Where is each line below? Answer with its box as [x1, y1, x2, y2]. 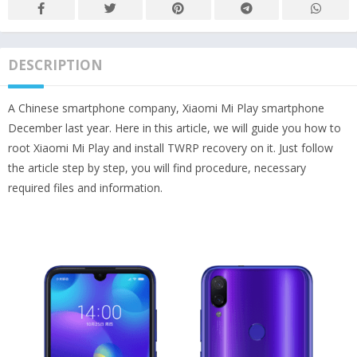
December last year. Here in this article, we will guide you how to [8, 120, 341, 135]
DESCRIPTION [8, 55, 103, 74]
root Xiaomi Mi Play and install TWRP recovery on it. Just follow [8, 139, 333, 155]
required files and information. [8, 179, 163, 195]
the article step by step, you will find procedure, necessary [8, 159, 306, 175]
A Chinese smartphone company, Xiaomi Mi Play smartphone [8, 100, 324, 116]
